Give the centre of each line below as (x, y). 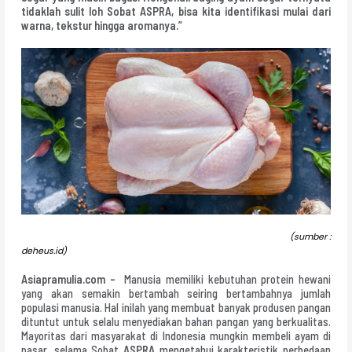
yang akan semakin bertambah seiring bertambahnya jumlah (176, 293)
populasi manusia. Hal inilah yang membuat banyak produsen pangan (176, 308)
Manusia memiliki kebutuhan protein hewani (225, 279)
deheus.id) (44, 251)
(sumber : (309, 236)
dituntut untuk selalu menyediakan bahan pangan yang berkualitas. (176, 322)
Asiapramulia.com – (70, 279)
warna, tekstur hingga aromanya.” (101, 26)
